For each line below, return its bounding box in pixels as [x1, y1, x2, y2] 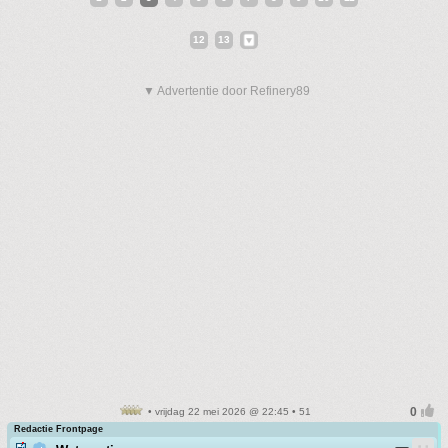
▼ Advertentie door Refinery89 [143, 84, 310, 98]
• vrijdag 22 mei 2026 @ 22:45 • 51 [145, 406, 311, 417]
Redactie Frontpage [14, 424, 103, 434]
